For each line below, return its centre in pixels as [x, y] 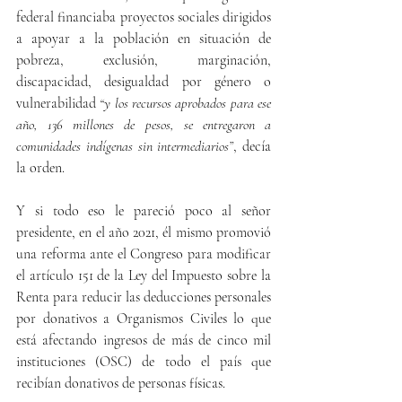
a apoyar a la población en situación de [144, 39]
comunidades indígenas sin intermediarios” [125, 146]
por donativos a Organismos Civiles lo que [144, 319]
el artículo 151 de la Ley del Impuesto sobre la [144, 275]
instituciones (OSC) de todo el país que [144, 362]
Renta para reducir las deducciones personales [144, 297]
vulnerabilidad [58, 103]
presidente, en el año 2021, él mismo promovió [144, 232]
